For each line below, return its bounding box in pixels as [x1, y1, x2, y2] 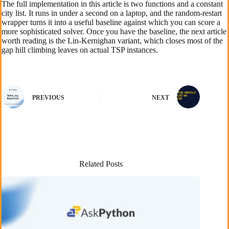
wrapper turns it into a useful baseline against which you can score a [2, 18, 220, 27]
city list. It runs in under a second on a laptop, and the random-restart [2, 9, 222, 17]
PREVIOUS [32, 94, 64, 101]
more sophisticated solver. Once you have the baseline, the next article [2, 27, 226, 36]
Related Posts [79, 159, 123, 168]
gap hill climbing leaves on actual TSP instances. [2, 45, 158, 54]
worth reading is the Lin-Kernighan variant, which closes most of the [2, 36, 223, 45]
